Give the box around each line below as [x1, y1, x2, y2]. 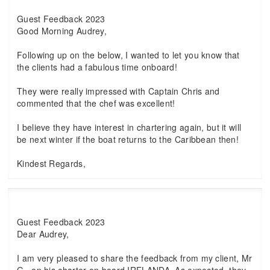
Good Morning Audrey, [17, 25, 107, 37]
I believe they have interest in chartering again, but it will [17, 121, 242, 133]
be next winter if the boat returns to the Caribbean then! [17, 133, 239, 145]
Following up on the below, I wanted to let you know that [17, 49, 240, 61]
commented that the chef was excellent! [17, 97, 175, 109]
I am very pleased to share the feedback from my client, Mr [17, 252, 253, 264]
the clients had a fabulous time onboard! [17, 61, 178, 73]
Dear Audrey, [17, 228, 69, 240]
